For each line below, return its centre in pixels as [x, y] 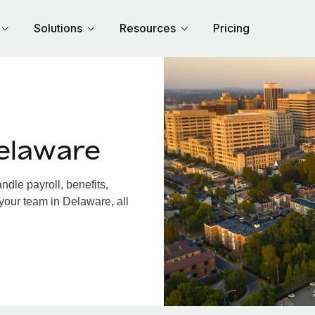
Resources [148, 28]
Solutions [58, 28]
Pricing [231, 28]
